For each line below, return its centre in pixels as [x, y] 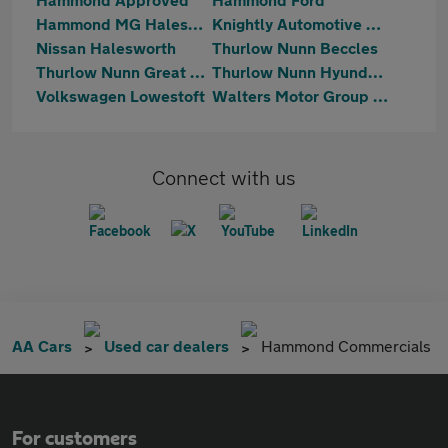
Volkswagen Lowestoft [120, 95]
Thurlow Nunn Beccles [295, 47]
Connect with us [224, 177]
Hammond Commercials [346, 345]
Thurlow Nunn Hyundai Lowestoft [375, 71]
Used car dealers [166, 345]
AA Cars [42, 345]
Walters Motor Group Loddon [380, 95]
